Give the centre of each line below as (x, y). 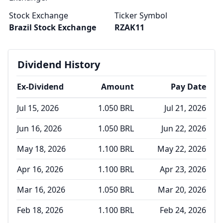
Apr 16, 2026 (40, 169)
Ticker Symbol (141, 15)
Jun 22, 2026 (184, 128)
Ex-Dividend (40, 87)
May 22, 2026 (182, 149)
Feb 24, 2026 (183, 210)
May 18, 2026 (41, 149)
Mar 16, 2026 (41, 190)
